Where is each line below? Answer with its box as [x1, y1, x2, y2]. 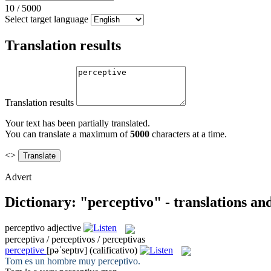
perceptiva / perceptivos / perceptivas [5, 233, 145, 244]
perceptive [5, 244, 44, 255]
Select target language [5, 13, 88, 24]
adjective [47, 223, 81, 233]
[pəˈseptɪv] [47, 244, 87, 255]
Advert [5, 171, 31, 182]
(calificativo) [90, 244, 137, 255]
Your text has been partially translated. [5, 117, 150, 128]
